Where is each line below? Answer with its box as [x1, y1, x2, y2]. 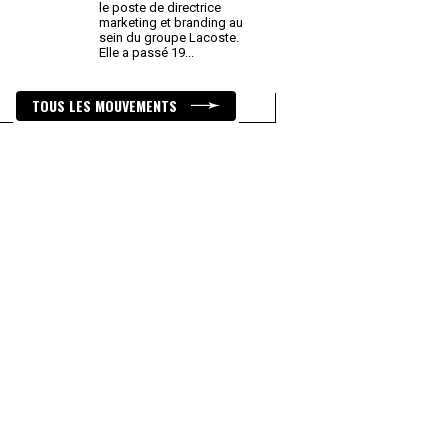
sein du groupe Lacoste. [99, 30, 239, 45]
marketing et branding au [99, 15, 243, 30]
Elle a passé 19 [99, 45, 188, 60]
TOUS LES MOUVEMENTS [32, 95, 181, 116]
